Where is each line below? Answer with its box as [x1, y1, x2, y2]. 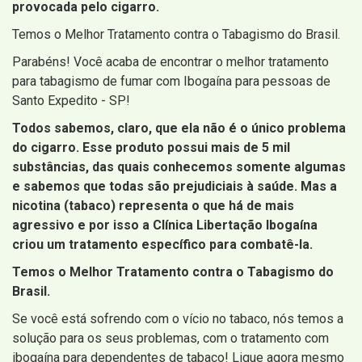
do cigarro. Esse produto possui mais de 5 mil [12, 140, 290, 156]
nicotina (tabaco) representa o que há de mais [12, 198, 294, 214]
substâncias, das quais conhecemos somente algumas [12, 159, 346, 175]
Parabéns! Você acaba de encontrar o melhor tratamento [12, 54, 329, 70]
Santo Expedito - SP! [12, 93, 130, 109]
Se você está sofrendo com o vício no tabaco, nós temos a [12, 311, 343, 327]
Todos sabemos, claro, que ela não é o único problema [12, 120, 346, 137]
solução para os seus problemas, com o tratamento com [12, 330, 329, 347]
